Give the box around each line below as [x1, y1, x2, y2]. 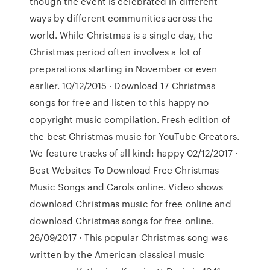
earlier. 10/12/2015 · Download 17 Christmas [30, 79, 216, 92]
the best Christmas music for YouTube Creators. [30, 130, 239, 143]
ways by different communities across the [30, 11, 213, 25]
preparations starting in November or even [30, 62, 218, 75]
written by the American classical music [30, 248, 205, 261]
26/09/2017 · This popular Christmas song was [30, 231, 228, 244]
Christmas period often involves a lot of [30, 45, 202, 58]
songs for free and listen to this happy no [30, 96, 209, 109]
